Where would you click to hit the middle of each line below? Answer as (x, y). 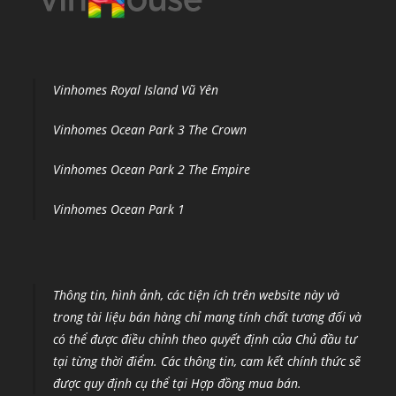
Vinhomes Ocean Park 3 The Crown (150, 129)
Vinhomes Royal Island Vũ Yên (136, 89)
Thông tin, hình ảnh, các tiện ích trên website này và (197, 294)
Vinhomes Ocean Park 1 (119, 209)
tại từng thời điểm (104, 361)
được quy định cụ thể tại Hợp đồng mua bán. (178, 383)
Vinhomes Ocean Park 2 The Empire (152, 169)
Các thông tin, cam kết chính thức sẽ (261, 361)
